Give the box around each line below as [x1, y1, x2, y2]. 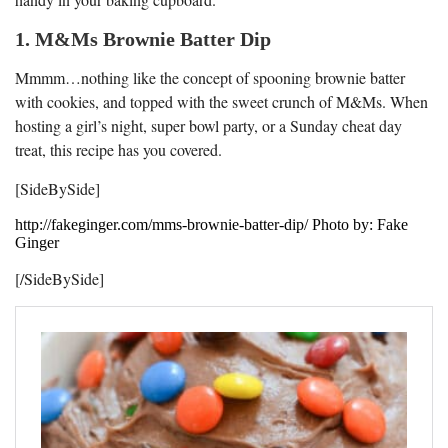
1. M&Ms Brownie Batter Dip [15, 27, 271, 50]
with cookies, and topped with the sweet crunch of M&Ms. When [15, 90, 428, 112]
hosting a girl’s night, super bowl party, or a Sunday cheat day [15, 114, 402, 136]
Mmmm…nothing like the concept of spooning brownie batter [15, 66, 405, 88]
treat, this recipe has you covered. [15, 138, 222, 160]
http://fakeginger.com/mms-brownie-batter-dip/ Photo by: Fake [15, 215, 408, 233]
